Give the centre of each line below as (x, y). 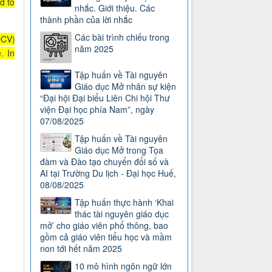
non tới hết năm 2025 (81, 249)
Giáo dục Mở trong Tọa (119, 150)
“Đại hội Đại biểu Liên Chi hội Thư (105, 98)
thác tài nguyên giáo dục (122, 214)
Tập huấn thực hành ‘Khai (124, 202)
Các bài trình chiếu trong (122, 37)
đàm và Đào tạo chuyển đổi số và (105, 162)
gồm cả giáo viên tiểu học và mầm (106, 237)
